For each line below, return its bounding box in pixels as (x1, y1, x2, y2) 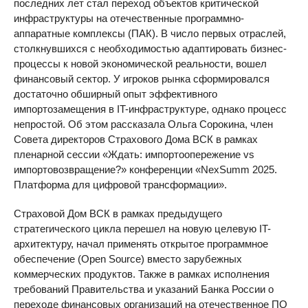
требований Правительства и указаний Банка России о (14, 283, 274, 295)
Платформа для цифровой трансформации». (14, 179, 227, 190)
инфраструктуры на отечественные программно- (14, 12, 244, 24)
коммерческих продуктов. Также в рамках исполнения (14, 268, 269, 280)
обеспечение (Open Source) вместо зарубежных (14, 253, 242, 265)
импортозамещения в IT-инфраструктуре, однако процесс (14, 103, 287, 115)
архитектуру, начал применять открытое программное (14, 238, 268, 250)
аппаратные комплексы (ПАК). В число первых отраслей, (14, 27, 286, 39)
